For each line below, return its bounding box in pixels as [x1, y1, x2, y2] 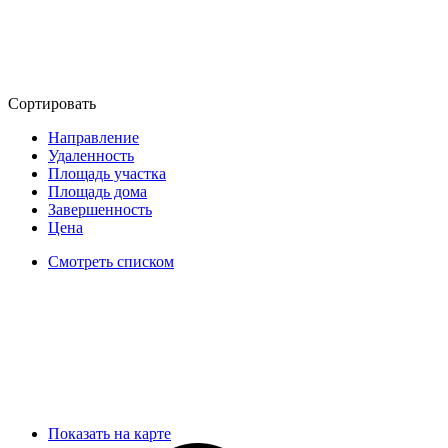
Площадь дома [48, 183, 147, 201]
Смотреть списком [48, 253, 174, 271]
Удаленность [48, 147, 134, 165]
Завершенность [48, 201, 152, 219]
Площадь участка [48, 165, 166, 183]
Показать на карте [48, 425, 171, 443]
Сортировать [8, 95, 100, 113]
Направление [48, 129, 139, 147]
